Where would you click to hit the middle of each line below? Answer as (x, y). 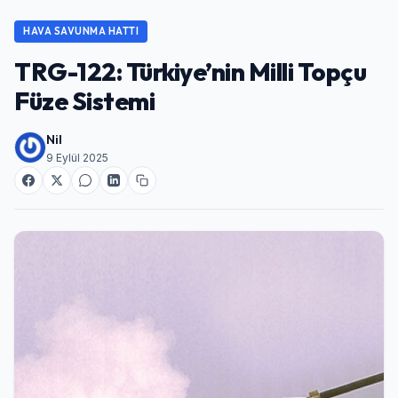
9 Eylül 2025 (77, 157)
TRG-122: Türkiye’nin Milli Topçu (190, 71)
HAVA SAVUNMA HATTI (81, 31)
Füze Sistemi (84, 100)
